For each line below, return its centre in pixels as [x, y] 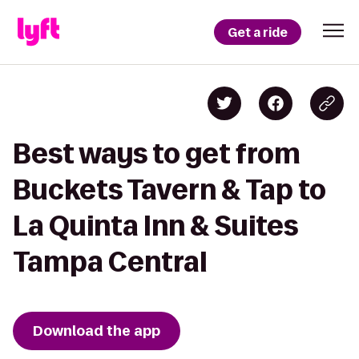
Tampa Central [110, 262]
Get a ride [258, 32]
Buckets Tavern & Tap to [169, 190]
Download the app [97, 331]
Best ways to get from [157, 153]
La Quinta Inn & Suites [155, 226]
